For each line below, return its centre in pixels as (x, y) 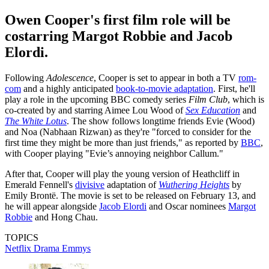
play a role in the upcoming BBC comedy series (97, 99)
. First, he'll (234, 88)
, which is (246, 99)
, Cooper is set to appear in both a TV (166, 77)
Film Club (208, 99)
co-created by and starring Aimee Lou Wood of (94, 110)
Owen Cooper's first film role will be (118, 20)
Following (26, 77)
